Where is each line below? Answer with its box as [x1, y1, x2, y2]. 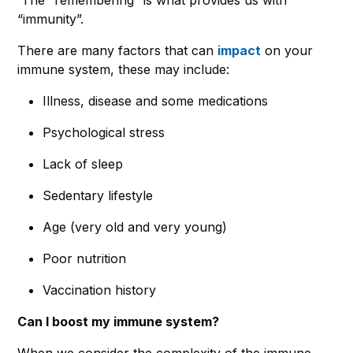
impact [217, 42, 261, 58]
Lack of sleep [43, 155, 123, 172]
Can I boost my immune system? [17, 313, 219, 329]
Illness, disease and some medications [43, 92, 268, 109]
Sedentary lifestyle [43, 187, 153, 203]
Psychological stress [43, 124, 165, 140]
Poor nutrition [43, 250, 126, 266]
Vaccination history [43, 281, 156, 298]
